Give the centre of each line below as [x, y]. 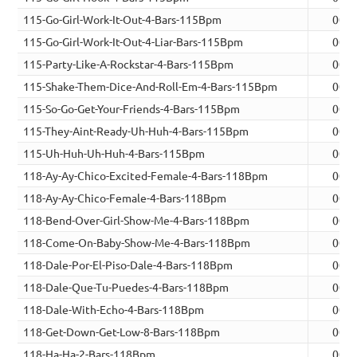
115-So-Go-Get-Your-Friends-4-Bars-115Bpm [132, 109]
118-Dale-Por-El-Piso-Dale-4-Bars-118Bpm [128, 265]
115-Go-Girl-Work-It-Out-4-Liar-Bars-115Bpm [133, 42]
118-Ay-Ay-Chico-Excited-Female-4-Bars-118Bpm [146, 176]
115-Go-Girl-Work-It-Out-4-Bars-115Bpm [123, 20]
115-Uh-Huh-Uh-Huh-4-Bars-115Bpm [114, 153]
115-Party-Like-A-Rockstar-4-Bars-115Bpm [129, 64]
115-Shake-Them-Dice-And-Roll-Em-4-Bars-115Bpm [151, 86]
